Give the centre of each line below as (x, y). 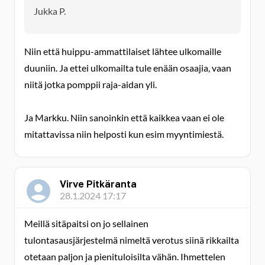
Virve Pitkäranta (98, 184)
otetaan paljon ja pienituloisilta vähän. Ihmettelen (125, 256)
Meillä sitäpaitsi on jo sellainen (86, 223)
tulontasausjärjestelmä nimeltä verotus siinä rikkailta (132, 240)
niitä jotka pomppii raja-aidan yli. (91, 84)
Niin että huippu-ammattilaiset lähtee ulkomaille (123, 51)
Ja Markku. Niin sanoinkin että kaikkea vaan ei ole (124, 117)
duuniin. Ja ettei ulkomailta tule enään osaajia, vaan (128, 68)
